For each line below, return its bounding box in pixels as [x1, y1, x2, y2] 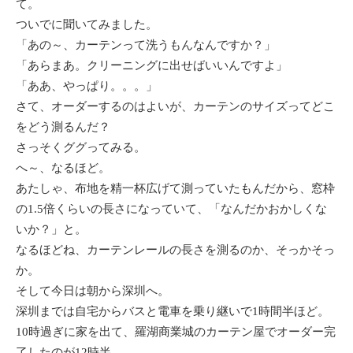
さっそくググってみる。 [16, 141, 146, 154]
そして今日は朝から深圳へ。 [16, 284, 169, 297]
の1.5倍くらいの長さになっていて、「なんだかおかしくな [16, 203, 327, 215]
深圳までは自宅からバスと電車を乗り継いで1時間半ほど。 [16, 305, 329, 318]
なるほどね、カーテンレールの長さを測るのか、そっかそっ [16, 243, 335, 256]
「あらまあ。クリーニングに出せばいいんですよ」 [16, 59, 288, 72]
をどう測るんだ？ [16, 121, 110, 133]
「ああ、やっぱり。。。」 [16, 80, 158, 92]
